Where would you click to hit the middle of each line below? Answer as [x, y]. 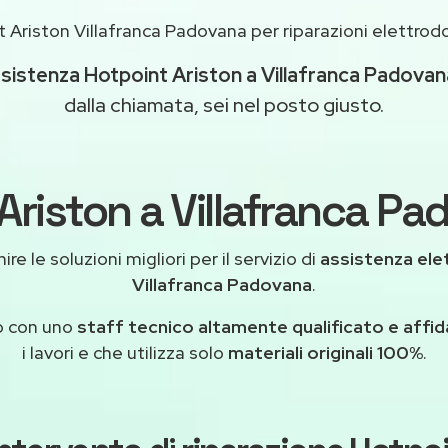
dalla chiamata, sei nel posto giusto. [224, 105]
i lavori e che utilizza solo [124, 353]
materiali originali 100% [325, 353]
